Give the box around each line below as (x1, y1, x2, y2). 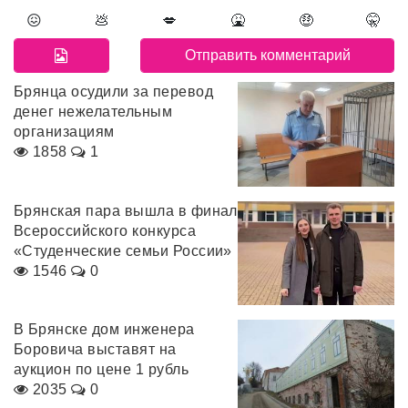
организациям (14, 124, 115, 140)
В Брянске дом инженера (14, 321, 195, 337)
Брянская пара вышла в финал (14, 202, 238, 219)
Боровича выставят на (14, 342, 177, 357)
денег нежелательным (14, 104, 173, 120)
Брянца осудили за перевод (14, 84, 213, 100)
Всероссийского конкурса (14, 222, 197, 239)
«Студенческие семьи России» (14, 242, 232, 259)
